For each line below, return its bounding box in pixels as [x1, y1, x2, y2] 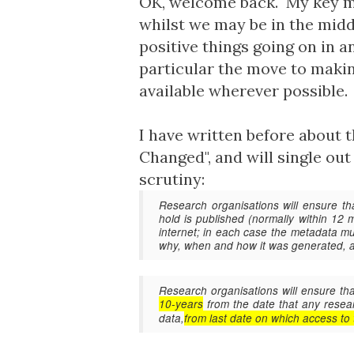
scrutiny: [138, 169, 205, 189]
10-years [158, 296, 203, 311]
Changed [138, 147, 205, 167]
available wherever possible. [138, 81, 348, 100]
